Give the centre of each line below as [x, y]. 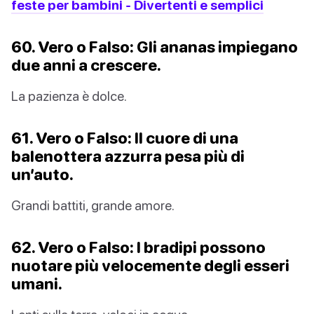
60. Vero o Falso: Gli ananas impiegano [155, 46]
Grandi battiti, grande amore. [93, 205]
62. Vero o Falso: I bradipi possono [138, 247]
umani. [37, 283]
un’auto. [42, 174]
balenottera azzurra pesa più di [128, 156]
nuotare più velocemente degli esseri [150, 265]
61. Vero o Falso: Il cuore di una [125, 137]
